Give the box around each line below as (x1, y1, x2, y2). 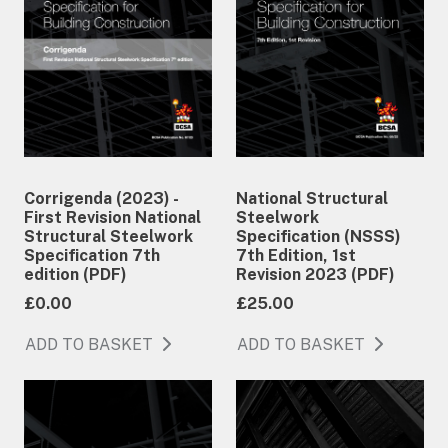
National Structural (236, 188, 388, 208)
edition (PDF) (24, 264, 127, 284)
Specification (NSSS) (236, 226, 401, 246)
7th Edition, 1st (236, 245, 356, 265)
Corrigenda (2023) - (24, 188, 178, 208)
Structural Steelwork (24, 226, 193, 246)
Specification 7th (24, 245, 160, 265)
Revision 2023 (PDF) (236, 264, 395, 284)
